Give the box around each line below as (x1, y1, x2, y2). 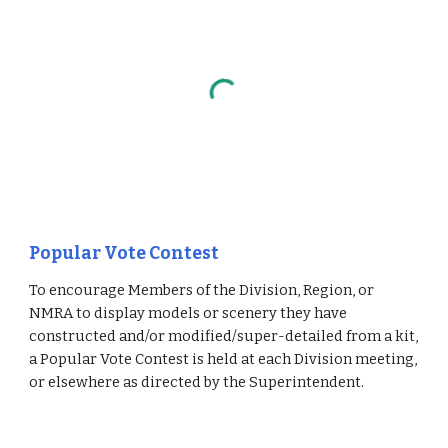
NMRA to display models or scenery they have (29, 304, 348, 322)
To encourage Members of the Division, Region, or (29, 281, 375, 299)
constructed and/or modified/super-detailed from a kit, (29, 327, 419, 345)
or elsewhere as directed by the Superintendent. (29, 373, 365, 391)
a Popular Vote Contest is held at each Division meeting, (29, 350, 418, 368)
